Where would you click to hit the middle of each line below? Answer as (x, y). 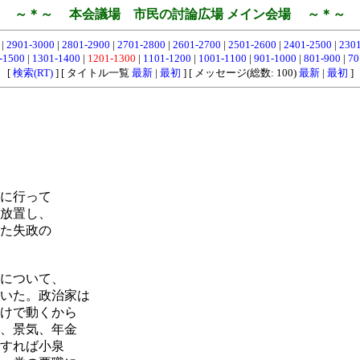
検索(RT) (33, 73)
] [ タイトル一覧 (92, 73)
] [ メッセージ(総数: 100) (239, 73)
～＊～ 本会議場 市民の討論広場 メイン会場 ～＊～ (180, 14)
